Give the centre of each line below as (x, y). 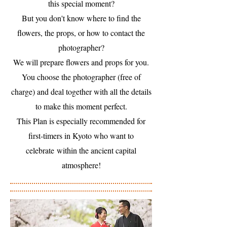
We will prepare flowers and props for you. (81, 62)
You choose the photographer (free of (81, 77)
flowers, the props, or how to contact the (81, 33)
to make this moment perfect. (81, 106)
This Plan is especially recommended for (81, 121)
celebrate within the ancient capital (81, 150)
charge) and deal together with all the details (81, 91)
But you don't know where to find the (81, 18)
